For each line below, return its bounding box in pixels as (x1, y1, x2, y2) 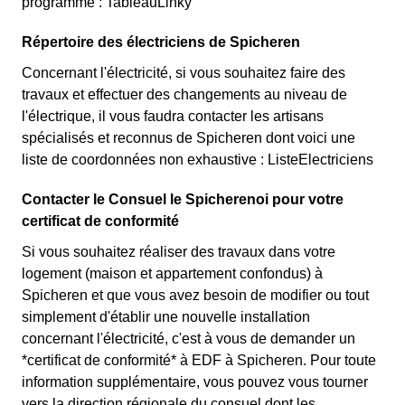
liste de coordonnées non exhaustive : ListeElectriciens (22, 152, 373, 167)
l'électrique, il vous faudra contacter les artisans (22, 108, 324, 124)
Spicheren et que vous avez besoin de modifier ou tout (22, 287, 369, 303)
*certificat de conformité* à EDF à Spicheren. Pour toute (22, 353, 376, 368)
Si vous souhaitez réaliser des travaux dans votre (22, 244, 335, 259)
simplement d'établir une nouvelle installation (22, 309, 310, 325)
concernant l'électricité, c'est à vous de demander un (22, 331, 355, 346)
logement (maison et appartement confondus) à (22, 266, 323, 281)
